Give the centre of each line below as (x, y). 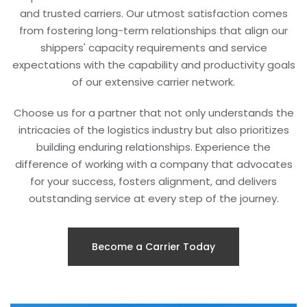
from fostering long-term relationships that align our (153, 30)
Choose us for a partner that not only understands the (153, 113)
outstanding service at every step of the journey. (153, 198)
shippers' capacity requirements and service (153, 48)
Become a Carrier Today (153, 247)
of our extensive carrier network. (153, 82)
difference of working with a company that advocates (153, 164)
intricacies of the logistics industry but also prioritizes (153, 130)
